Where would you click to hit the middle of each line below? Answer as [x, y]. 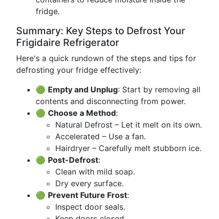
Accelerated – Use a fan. [100, 136]
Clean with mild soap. [95, 172]
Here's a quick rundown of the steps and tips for [106, 58]
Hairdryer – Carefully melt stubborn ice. [128, 148]
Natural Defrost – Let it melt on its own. [129, 125]
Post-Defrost [73, 160]
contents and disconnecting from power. [111, 101]
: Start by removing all [159, 89]
